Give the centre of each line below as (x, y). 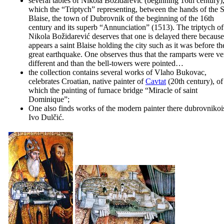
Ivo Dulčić (45, 117)
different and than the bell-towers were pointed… (106, 63)
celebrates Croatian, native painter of (87, 81)
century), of (204, 81)
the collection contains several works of (91, 72)
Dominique (46, 99)
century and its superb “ (66, 27)
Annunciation (124, 27)
